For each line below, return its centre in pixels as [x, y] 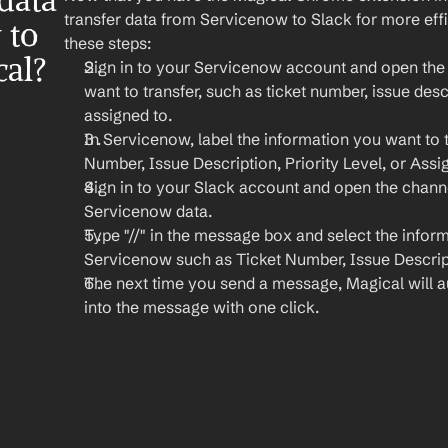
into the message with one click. [202, 307]
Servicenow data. [148, 211]
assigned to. [128, 115]
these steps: [108, 43]
